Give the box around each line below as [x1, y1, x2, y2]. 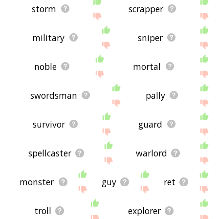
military [32, 31, 65, 44]
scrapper [128, 2, 163, 15]
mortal [133, 60, 161, 72]
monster [20, 175, 54, 188]
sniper [137, 31, 163, 44]
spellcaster [28, 147, 71, 159]
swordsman [30, 89, 77, 101]
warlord [135, 147, 167, 159]
